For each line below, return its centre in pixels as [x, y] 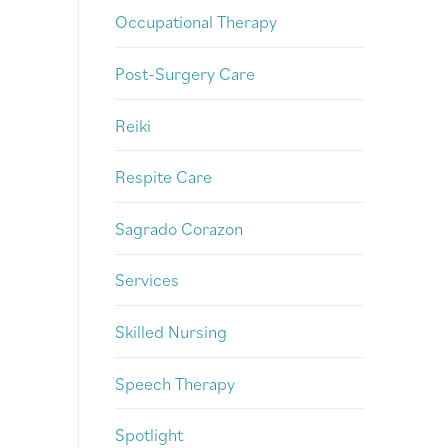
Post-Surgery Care [185, 73]
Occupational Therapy [196, 22]
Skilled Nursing [171, 331]
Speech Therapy [175, 383]
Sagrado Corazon [179, 228]
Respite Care [163, 177]
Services [147, 280]
